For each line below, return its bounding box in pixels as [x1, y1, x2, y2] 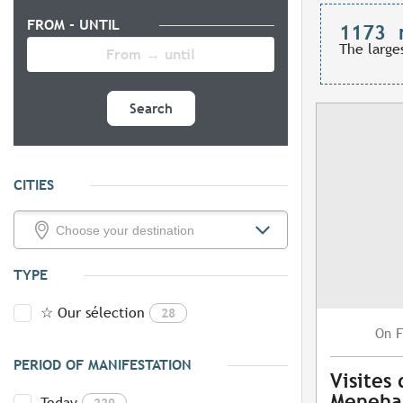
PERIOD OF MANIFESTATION [13, 356, 192, 374]
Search [129, 101, 173, 117]
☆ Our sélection [40, 304, 145, 322]
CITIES [13, 176, 54, 194]
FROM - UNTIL [27, 16, 123, 34]
